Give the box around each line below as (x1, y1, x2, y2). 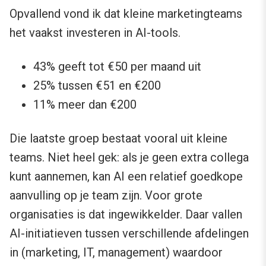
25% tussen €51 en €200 (33, 78, 161, 93)
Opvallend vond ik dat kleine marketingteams (9, 7, 242, 21)
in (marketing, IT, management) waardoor (9, 245, 223, 260)
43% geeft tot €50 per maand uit (33, 59, 201, 74)
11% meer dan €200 (33, 97, 137, 112)
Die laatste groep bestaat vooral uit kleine (9, 131, 227, 146)
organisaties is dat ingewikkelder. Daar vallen (9, 207, 242, 222)
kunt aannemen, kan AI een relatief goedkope (9, 169, 243, 184)
